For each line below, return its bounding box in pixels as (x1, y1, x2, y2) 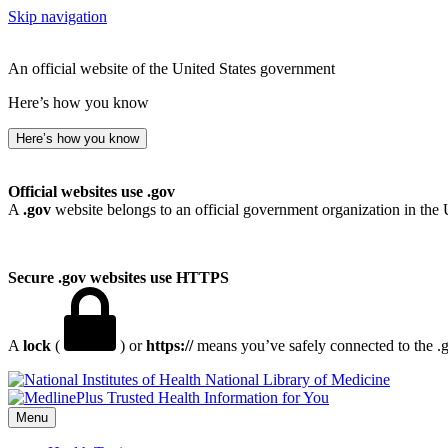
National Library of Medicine (205, 371, 390, 388)
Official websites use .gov (8, 183, 175, 200)
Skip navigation (8, 8, 107, 25)
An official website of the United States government (8, 60, 335, 77)
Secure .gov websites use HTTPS (8, 269, 229, 286)
